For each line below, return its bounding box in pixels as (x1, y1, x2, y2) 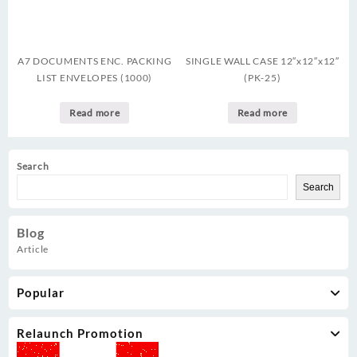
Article (17, 242, 49, 255)
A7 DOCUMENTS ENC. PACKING (17, 55, 172, 68)
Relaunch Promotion (17, 325, 143, 340)
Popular (17, 285, 65, 300)
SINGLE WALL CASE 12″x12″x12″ (186, 55, 339, 68)
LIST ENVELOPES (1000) (37, 72, 153, 84)
